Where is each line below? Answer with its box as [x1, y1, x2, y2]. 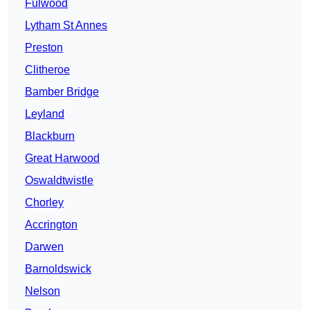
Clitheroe [25, 63, 70, 75]
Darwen [25, 240, 64, 253]
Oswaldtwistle [25, 174, 93, 186]
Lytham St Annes [25, 19, 107, 31]
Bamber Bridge [25, 85, 99, 98]
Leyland [25, 107, 64, 120]
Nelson [25, 284, 60, 297]
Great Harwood [25, 152, 100, 164]
